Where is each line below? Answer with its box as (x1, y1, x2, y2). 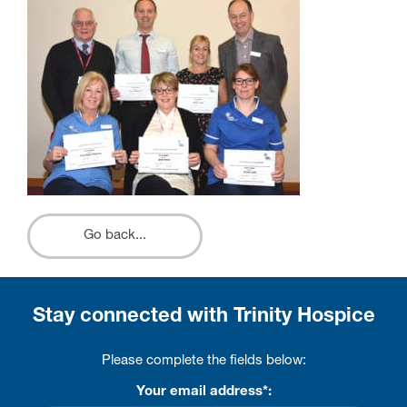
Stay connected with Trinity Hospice (32, 307, 375, 327)
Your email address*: (135, 385, 272, 399)
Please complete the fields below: (101, 354, 306, 368)
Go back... (84, 229, 146, 243)
